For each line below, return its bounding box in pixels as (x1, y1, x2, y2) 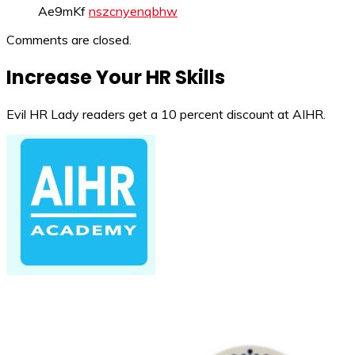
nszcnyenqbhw (89, 2, 177, 19)
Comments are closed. (6, 31, 132, 48)
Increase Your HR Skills (6, 63, 225, 90)
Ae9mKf (38, 2, 89, 19)
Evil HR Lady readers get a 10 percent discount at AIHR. (6, 106, 326, 123)
